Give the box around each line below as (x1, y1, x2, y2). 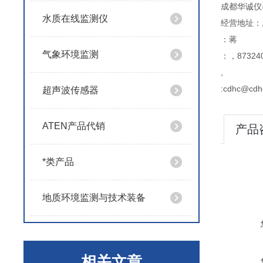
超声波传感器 (42, 85, 99, 95)
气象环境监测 (42, 49, 99, 59)
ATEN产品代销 (42, 121, 105, 131)
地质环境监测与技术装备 (42, 193, 146, 203)
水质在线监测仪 (42, 14, 108, 23)
